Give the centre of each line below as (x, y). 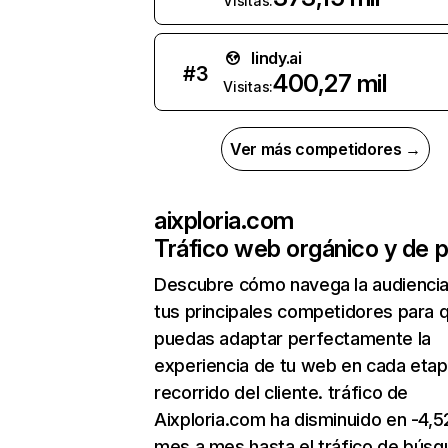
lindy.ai (276, 58)
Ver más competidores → (325, 149)
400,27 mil (329, 83)
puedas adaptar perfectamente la (292, 338)
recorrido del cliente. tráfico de (281, 392)
